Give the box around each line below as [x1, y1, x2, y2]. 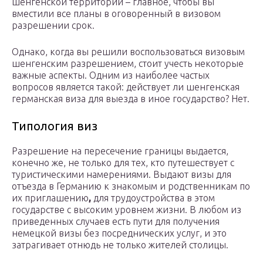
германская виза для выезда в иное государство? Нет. [12, 93, 249, 104]
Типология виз [12, 119, 97, 133]
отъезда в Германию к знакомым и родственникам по [12, 181, 250, 192]
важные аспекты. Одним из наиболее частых [12, 70, 210, 81]
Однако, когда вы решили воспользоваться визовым [12, 46, 245, 58]
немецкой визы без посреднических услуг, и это [12, 228, 227, 239]
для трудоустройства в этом [93, 193, 215, 204]
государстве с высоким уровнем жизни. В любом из [12, 204, 241, 215]
